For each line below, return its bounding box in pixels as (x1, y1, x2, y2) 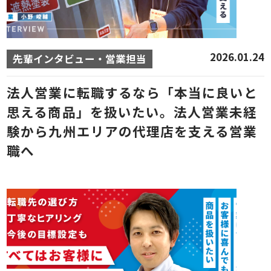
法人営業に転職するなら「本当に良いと (7, 82, 258, 102)
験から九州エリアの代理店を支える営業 (7, 121, 258, 140)
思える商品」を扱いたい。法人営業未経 (7, 102, 258, 121)
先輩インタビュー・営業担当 (13, 51, 147, 66)
